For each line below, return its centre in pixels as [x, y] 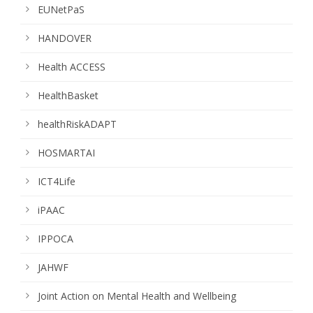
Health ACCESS [72, 66]
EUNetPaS [61, 9]
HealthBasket [68, 95]
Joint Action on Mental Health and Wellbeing [137, 296]
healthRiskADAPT [77, 124]
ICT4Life [57, 181]
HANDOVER [65, 38]
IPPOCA [56, 238]
